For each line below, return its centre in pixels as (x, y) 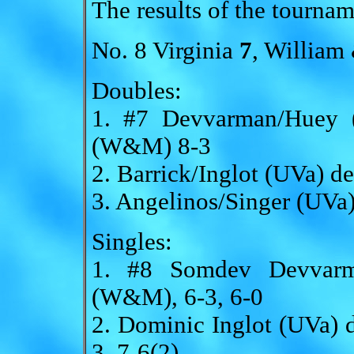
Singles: (132, 242)
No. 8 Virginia (165, 51)
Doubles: (136, 91)
